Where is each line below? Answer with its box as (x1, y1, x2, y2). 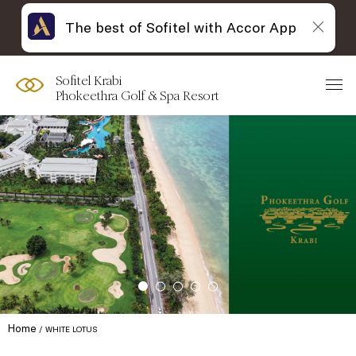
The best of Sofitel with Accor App (64, 17, 296, 37)
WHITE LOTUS (45, 324, 97, 335)
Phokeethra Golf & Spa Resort (56, 88, 219, 103)
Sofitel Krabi (56, 73, 122, 88)
